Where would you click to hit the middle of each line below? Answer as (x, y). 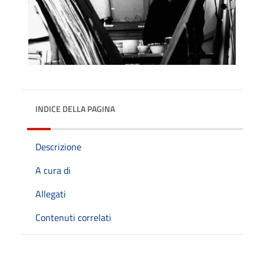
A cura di (53, 170)
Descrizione (58, 146)
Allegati (51, 194)
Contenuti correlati (73, 217)
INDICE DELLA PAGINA (75, 108)
